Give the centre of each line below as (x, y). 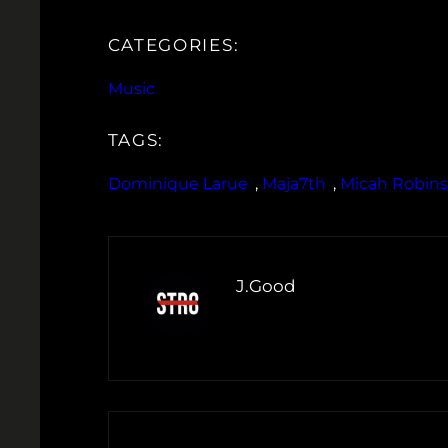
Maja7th (293, 184)
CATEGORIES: (173, 45)
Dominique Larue (177, 184)
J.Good (265, 286)
